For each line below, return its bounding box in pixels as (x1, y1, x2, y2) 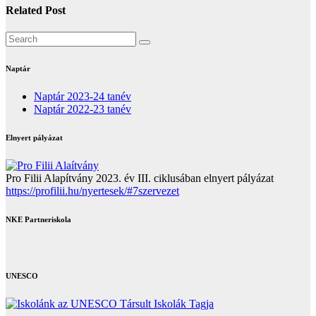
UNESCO (6, 271, 38, 280)
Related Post (6, 4, 66, 16)
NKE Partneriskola (6, 215, 71, 224)
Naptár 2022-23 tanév (34, 103, 131, 116)
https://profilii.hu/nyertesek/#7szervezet (6, 185, 179, 197)
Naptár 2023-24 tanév (34, 90, 131, 103)
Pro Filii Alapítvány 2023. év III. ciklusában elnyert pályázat (6, 172, 274, 185)
